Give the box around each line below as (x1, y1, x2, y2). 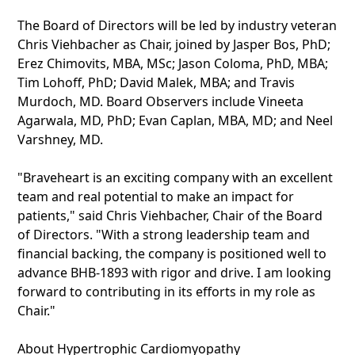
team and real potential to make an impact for (17, 188, 294, 205)
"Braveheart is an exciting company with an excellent (17, 169, 333, 186)
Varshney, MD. (17, 131, 103, 148)
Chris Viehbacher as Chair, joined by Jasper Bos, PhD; (17, 36, 330, 53)
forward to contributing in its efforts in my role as (17, 283, 315, 300)
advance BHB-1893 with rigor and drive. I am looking (17, 264, 331, 281)
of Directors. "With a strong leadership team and (17, 226, 310, 243)
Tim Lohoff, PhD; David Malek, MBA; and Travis (17, 74, 295, 91)
